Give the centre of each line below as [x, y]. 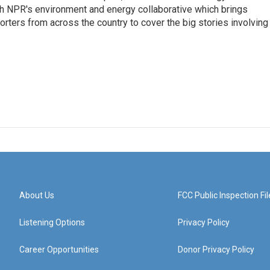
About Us [37, 195]
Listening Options [52, 222]
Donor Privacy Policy [216, 250]
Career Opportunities [59, 250]
